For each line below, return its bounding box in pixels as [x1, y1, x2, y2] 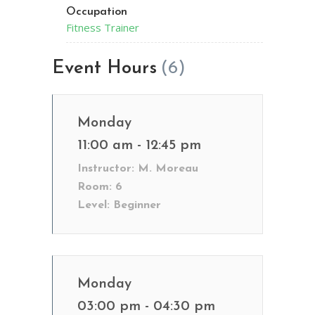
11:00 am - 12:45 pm [77, 139, 201, 153]
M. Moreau [134, 163, 198, 174]
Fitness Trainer [66, 20, 139, 34]
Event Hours [52, 59, 157, 78]
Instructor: [77, 163, 134, 174]
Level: [77, 200, 110, 211]
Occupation [66, 6, 127, 18]
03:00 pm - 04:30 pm [77, 300, 215, 314]
